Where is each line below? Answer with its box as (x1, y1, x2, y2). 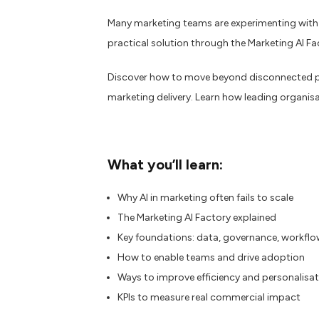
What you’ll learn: (108, 156, 223, 173)
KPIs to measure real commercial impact (117, 291, 300, 303)
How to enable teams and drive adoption (117, 251, 305, 263)
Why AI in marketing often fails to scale (117, 192, 293, 204)
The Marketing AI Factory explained (117, 211, 276, 224)
